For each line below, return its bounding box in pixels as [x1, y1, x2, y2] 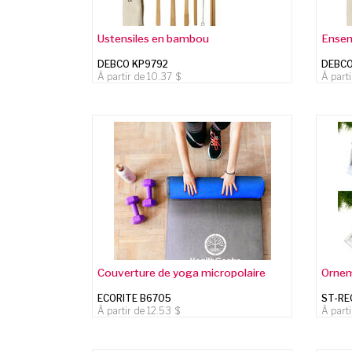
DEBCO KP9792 [97, 57, 169, 70]
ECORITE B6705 [97, 291, 172, 304]
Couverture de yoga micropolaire [97, 266, 266, 279]
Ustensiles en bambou [97, 31, 210, 45]
